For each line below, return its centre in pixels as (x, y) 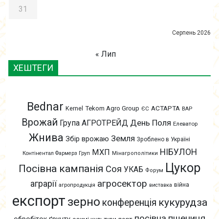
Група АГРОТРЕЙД (94, 123)
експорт (39, 201)
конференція (129, 203)
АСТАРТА (165, 108)
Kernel (74, 109)
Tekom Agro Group (112, 109)
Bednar (45, 107)
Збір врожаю (87, 139)
